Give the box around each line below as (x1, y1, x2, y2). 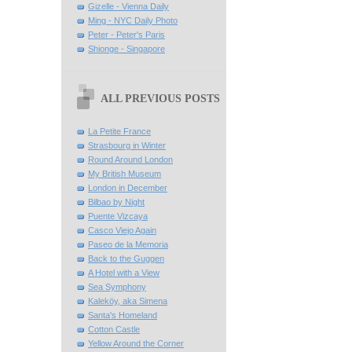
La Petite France (88, 126, 151, 137)
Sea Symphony (88, 282, 146, 292)
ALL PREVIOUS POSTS (101, 92, 220, 105)
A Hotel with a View (88, 268, 159, 278)
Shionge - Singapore (88, 44, 165, 54)
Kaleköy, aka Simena (88, 296, 167, 306)
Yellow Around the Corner (88, 339, 184, 349)
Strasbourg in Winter (88, 141, 166, 151)
